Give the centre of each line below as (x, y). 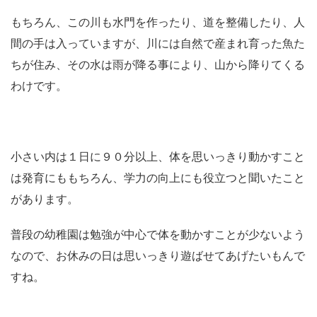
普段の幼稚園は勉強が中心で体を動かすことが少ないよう (158, 235)
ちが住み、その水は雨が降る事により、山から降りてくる (158, 65)
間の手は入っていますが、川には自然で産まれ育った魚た (158, 44)
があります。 (45, 200)
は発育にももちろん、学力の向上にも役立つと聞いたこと (158, 178)
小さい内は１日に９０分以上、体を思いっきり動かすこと (158, 157)
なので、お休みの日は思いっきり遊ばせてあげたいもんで (158, 256)
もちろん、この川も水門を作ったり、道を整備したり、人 (158, 23)
